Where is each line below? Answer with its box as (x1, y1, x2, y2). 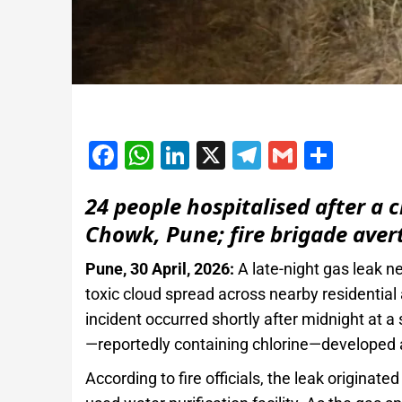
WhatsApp (153, 138, 285, 173)
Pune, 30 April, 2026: (84, 259, 234, 279)
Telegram (260, 138, 380, 173)
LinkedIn (188, 138, 298, 173)
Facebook (117, 138, 241, 173)
